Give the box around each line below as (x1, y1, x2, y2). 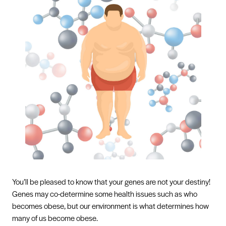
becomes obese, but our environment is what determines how (12, 200, 209, 211)
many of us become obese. (12, 212, 98, 223)
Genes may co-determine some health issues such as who (12, 188, 197, 199)
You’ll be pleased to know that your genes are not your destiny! (12, 176, 210, 187)
